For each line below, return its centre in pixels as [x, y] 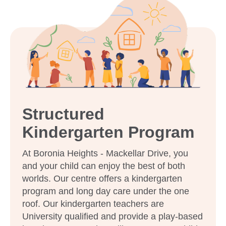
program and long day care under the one [106, 191]
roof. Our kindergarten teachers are [93, 204]
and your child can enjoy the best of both [104, 166]
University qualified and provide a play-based [112, 216]
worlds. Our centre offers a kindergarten [102, 178]
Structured [63, 114]
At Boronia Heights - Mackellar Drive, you [105, 153]
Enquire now [64, 26]
